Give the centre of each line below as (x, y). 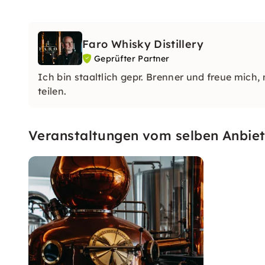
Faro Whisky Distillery (143, 44)
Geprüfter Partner (132, 59)
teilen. (54, 91)
